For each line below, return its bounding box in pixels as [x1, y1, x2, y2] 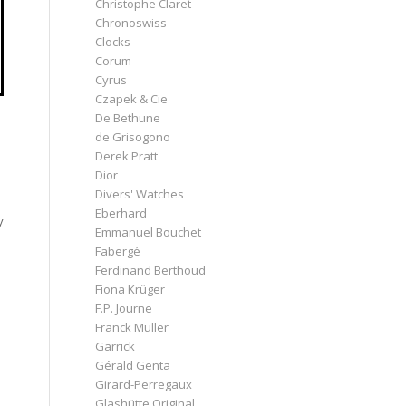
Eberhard [95, 204, 148, 221]
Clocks [95, 33, 131, 50]
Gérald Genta [95, 356, 171, 373]
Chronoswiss [95, 14, 168, 31]
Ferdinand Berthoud [95, 261, 207, 278]
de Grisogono [95, 128, 171, 145]
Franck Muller [95, 318, 169, 335]
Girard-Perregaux [95, 375, 193, 392]
